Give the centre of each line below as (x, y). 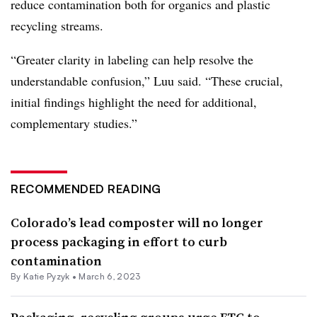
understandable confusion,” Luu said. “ (111, 81)
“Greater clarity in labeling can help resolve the (132, 60)
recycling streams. (59, 26)
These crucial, (247, 81)
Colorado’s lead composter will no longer (137, 223)
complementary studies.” (74, 123)
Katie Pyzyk (46, 277)
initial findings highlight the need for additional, (134, 102)
